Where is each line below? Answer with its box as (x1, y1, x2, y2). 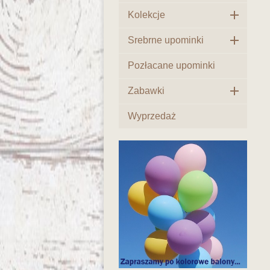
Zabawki (128, 86, 165, 96)
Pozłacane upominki (128, 60, 215, 71)
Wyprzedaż (128, 111, 176, 121)
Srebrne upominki (128, 35, 204, 45)
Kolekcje (128, 10, 165, 20)
